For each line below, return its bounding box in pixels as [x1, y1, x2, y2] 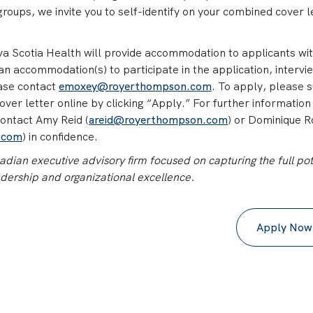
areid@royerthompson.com [89, 112, 228, 127]
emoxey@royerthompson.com [59, 78, 212, 94]
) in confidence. [22, 129, 98, 144]
